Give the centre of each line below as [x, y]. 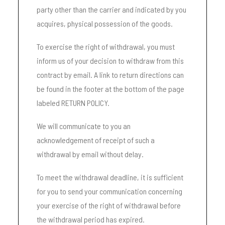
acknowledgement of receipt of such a [96, 140]
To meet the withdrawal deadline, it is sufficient [110, 177]
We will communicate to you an [84, 126]
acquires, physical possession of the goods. [105, 23]
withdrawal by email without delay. [90, 154]
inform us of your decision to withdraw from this [110, 61]
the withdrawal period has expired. [91, 219]
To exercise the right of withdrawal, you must [106, 46]
